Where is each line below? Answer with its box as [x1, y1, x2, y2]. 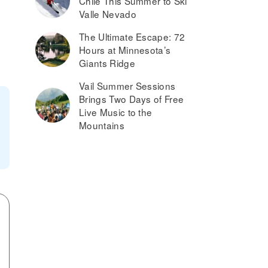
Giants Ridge [79, 56, 135, 69]
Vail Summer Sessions [79, 79, 176, 92]
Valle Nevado [79, 7, 136, 20]
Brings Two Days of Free [79, 92, 184, 105]
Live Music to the [79, 105, 153, 118]
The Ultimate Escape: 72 [79, 30, 185, 43]
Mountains [79, 118, 124, 132]
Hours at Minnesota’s [79, 43, 171, 56]
